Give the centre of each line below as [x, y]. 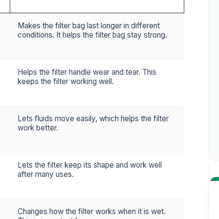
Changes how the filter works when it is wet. [92, 211]
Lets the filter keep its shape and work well [90, 165]
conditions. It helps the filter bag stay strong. [92, 35]
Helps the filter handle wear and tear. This [87, 72]
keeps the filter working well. [66, 81]
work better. [38, 128]
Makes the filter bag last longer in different [89, 26]
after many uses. [46, 174]
